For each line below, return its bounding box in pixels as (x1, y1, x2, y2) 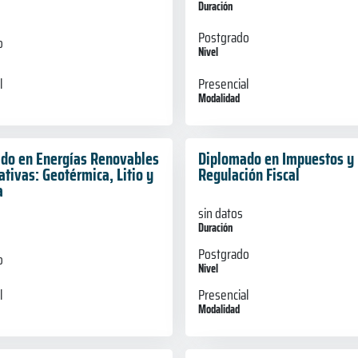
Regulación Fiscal (197, 161, 300, 188)
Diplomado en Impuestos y (197, 145, 354, 172)
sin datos (197, 202, 243, 225)
